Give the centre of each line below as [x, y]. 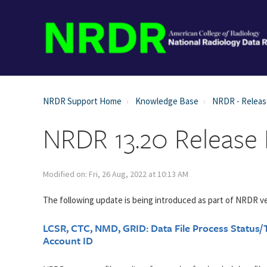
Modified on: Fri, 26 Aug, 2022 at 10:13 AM [116, 174]
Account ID [68, 240]
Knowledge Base [167, 101]
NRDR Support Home [82, 101]
